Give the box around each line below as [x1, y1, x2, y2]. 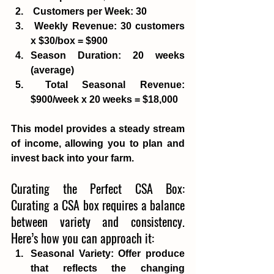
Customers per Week [33, 6, 130, 17]
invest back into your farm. [11, 152, 136, 163]
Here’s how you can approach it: [11, 228, 154, 247]
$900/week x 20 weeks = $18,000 [31, 94, 180, 105]
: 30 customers [113, 20, 185, 31]
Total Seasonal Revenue [45, 79, 182, 90]
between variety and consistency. [11, 212, 185, 231]
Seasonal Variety [31, 248, 111, 259]
